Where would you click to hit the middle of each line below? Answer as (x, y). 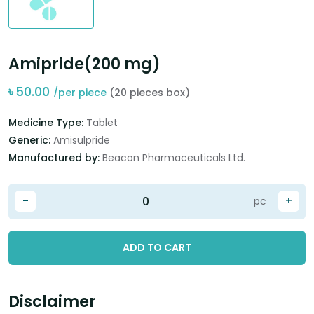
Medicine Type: (47, 123)
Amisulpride (82, 141)
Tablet (102, 123)
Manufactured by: (55, 158)
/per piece (81, 93)
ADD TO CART (157, 248)
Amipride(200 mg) (84, 64)
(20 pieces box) (150, 93)
